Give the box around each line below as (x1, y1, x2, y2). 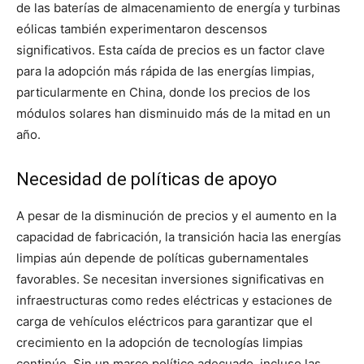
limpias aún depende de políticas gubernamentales (16, 250, 309, 266)
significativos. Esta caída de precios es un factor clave (16, 42, 325, 58)
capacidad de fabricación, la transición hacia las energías (16, 229, 341, 245)
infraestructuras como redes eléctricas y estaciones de (16, 292, 332, 308)
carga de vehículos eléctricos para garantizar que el (16, 314, 313, 329)
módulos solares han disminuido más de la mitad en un (16, 106, 331, 121)
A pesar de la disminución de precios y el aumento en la (16, 208, 336, 223)
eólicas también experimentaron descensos (16, 21, 267, 37)
